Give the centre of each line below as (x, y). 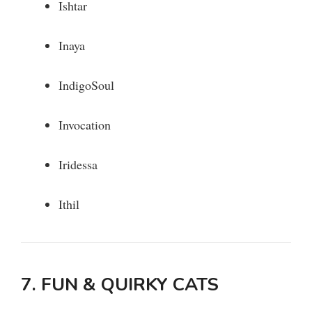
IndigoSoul (86, 85)
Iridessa (78, 165)
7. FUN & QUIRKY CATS (120, 285)
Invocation (85, 125)
